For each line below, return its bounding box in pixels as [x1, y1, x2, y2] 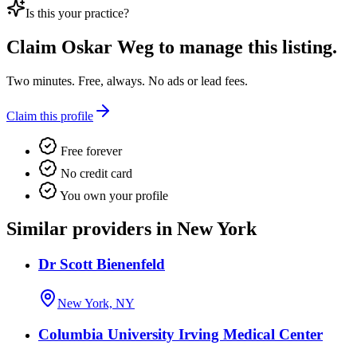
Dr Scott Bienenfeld [38, 256, 165, 273]
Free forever [57, 143, 122, 158]
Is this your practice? [25, 6, 129, 20]
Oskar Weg [61, 36, 154, 57]
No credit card [57, 166, 132, 180]
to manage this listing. [154, 36, 337, 57]
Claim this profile [6, 108, 93, 123]
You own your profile [57, 188, 168, 202]
